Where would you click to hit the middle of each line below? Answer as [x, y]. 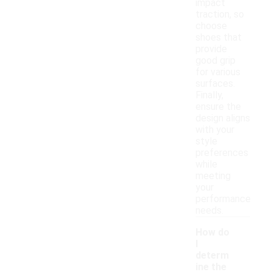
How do [212, 233]
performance [223, 199]
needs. [209, 211]
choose [211, 26]
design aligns [223, 118]
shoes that [219, 38]
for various [218, 72]
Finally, [209, 95]
